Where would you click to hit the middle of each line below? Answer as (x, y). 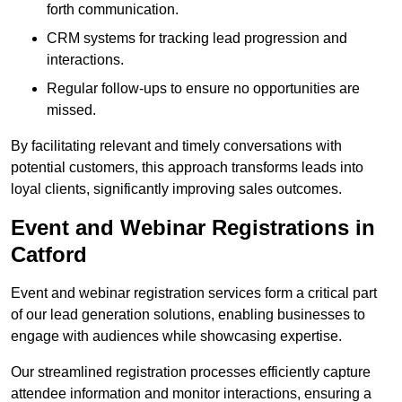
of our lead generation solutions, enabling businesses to (188, 315)
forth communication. (113, 10)
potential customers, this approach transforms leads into (187, 168)
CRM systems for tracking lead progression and (197, 39)
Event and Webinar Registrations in (193, 228)
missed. (71, 110)
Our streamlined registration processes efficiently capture (191, 372)
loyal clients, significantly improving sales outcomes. (176, 189)
